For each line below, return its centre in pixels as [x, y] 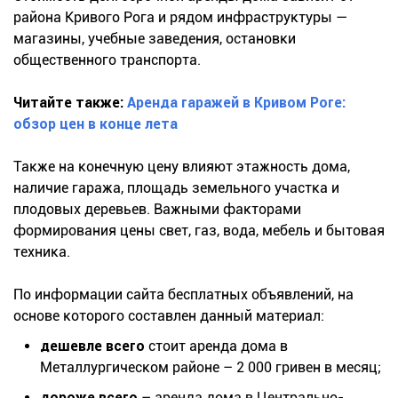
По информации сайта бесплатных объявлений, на [183, 295]
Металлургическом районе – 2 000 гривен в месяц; [211, 368]
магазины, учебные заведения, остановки [155, 39]
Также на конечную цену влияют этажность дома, [182, 167]
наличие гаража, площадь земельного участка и [176, 188]
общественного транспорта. [107, 60]
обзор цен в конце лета [96, 124]
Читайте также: [70, 103]
